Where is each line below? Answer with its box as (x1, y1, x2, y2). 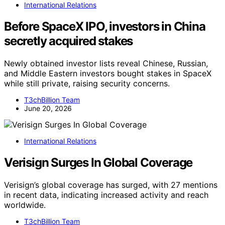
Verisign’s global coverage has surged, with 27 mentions (4, 179, 217, 190)
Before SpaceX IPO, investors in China (4, 19, 205, 34)
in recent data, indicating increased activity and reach (4, 189, 208, 200)
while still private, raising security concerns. (4, 78, 170, 88)
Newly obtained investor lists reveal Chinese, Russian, (4, 58, 208, 68)
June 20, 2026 (24, 103, 72, 113)
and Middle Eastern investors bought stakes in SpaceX (4, 68, 211, 78)
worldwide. (4, 199, 46, 210)
